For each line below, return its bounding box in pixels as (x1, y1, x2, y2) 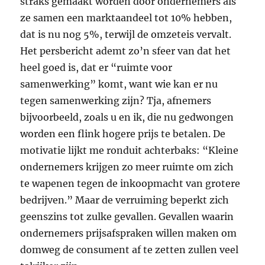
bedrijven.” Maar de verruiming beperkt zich (20, 193, 230, 206)
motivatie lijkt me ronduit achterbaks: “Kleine (20, 144, 239, 156)
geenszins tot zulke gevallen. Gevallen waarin (20, 210, 234, 222)
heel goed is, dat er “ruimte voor (20, 61, 173, 73)
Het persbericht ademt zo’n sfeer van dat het (20, 44, 231, 57)
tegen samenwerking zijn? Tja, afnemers (20, 94, 212, 106)
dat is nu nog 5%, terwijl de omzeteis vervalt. (20, 28, 232, 40)
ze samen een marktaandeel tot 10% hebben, (20, 11, 232, 24)
